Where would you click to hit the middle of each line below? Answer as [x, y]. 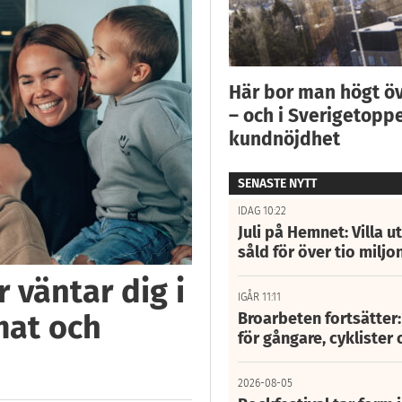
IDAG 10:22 [262, 210]
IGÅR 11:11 [259, 297]
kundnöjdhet [284, 139]
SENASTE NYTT [277, 183]
